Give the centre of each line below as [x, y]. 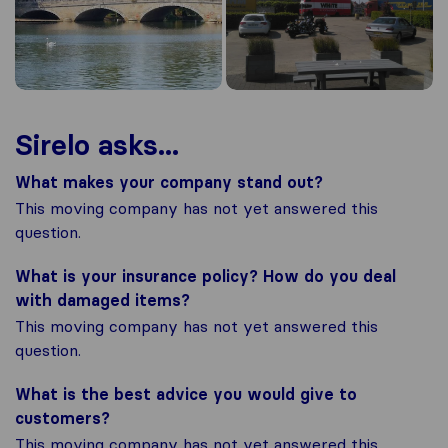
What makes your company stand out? [169, 182]
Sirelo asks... [97, 145]
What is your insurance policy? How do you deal [205, 276]
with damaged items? [102, 300]
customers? [62, 418]
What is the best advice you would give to [186, 394]
